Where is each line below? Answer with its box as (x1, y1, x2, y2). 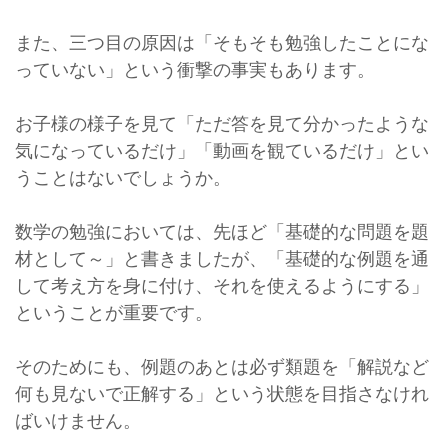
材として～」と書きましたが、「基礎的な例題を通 (15, 247, 429, 270)
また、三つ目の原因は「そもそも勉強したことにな (15, 31, 429, 54)
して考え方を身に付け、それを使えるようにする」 (15, 274, 429, 297)
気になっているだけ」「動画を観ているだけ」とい (15, 139, 429, 162)
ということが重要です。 (15, 301, 213, 324)
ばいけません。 (15, 409, 141, 432)
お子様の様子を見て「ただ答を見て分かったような (15, 112, 429, 135)
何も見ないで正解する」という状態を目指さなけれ (15, 382, 429, 405)
